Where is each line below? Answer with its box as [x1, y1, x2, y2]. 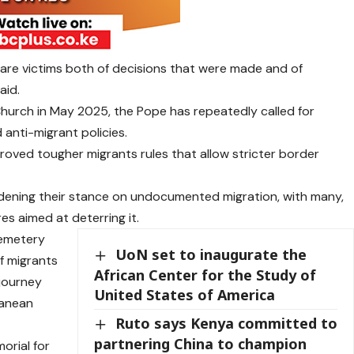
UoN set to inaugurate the [115, 245, 307, 265]
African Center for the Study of [94, 265, 317, 284]
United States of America [94, 285, 280, 304]
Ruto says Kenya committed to [115, 314, 338, 333]
